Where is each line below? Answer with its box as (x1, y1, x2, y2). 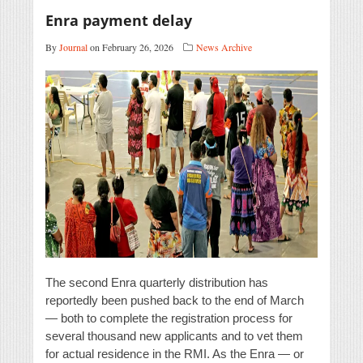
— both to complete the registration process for (45, 311, 293, 326)
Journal (59, 41, 88, 54)
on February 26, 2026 (88, 41, 173, 54)
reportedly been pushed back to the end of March (45, 293, 304, 308)
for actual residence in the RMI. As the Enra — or (45, 347, 304, 361)
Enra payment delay (45, 11, 192, 31)
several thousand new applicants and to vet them (45, 329, 303, 344)
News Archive (196, 41, 252, 54)
